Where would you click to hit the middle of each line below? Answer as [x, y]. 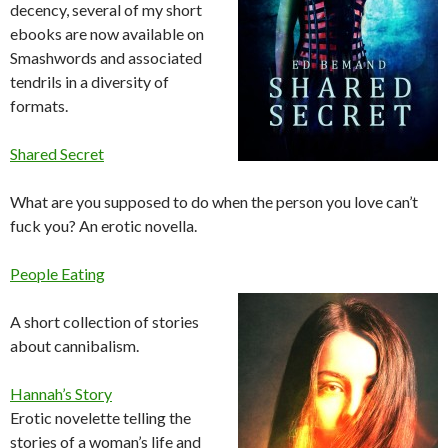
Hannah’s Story [61, 394]
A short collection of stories [104, 322]
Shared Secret [57, 154]
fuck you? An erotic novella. [103, 226]
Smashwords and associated [106, 58]
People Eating [57, 274]
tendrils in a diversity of [89, 82]
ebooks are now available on [107, 34]
